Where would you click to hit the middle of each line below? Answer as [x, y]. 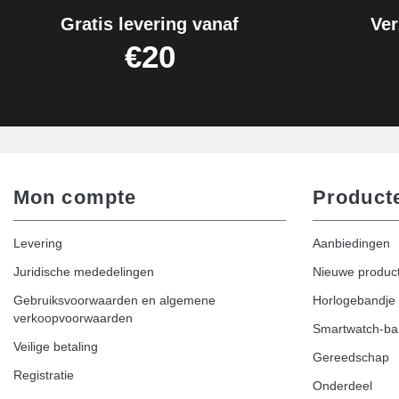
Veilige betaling [56, 346]
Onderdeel [342, 385]
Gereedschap [351, 357]
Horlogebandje [354, 300]
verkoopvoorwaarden [73, 318]
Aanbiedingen [351, 243]
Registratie [44, 375]
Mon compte [75, 197]
